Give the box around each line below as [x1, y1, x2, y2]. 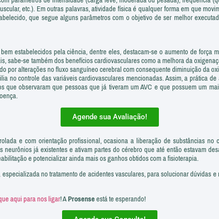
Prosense [68, 192, 95, 206]
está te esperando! [95, 192, 146, 206]
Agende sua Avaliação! [72, 112, 147, 121]
